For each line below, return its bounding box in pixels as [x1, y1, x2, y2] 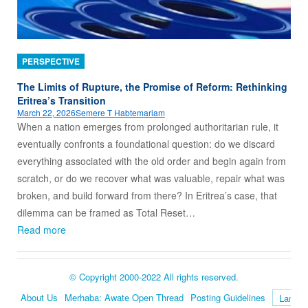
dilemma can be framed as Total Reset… [16, 206, 195, 220]
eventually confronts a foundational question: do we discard [16, 137, 275, 151]
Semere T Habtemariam [75, 107, 165, 119]
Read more [16, 223, 66, 237]
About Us [20, 291, 58, 305]
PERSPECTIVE [21, 55, 80, 68]
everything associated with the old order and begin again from [16, 154, 286, 168]
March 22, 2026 [16, 107, 76, 119]
